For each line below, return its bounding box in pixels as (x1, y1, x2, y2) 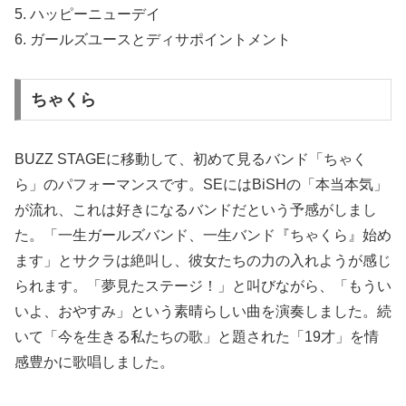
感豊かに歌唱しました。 (14, 353, 174, 370)
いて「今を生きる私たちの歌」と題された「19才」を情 (14, 328, 379, 344)
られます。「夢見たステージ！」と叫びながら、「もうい (14, 277, 391, 294)
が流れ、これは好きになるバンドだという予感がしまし (14, 201, 377, 217)
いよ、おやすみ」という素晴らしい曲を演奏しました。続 (14, 303, 391, 319)
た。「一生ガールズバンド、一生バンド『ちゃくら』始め (14, 227, 391, 243)
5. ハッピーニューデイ (14, 6, 160, 23)
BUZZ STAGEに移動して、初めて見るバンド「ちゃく (14, 150, 367, 167)
